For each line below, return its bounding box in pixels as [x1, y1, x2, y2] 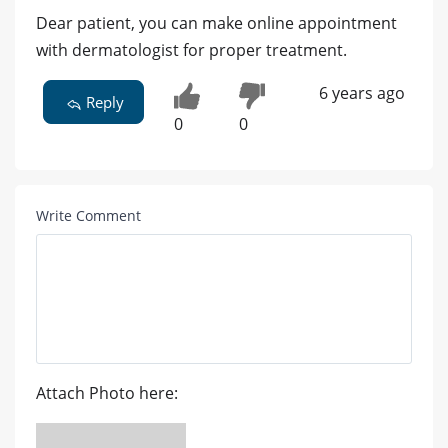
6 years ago [318, 81, 405, 104]
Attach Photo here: [36, 381, 178, 404]
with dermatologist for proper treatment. [36, 38, 347, 61]
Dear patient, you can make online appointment [36, 11, 397, 34]
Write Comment [36, 205, 141, 225]
